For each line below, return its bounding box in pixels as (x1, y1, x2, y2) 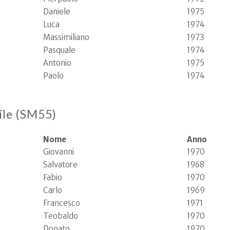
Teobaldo (43, 211, 78, 221)
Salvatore (43, 160, 78, 169)
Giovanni (43, 147, 74, 157)
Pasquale (43, 45, 75, 55)
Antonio (43, 58, 71, 68)
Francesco (43, 198, 80, 208)
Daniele (43, 7, 70, 16)
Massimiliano (43, 32, 89, 42)
